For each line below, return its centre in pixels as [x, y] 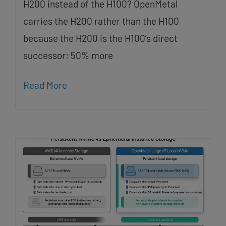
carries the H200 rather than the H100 [101, 21]
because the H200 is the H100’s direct [100, 38]
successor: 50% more [68, 55]
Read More [45, 85]
